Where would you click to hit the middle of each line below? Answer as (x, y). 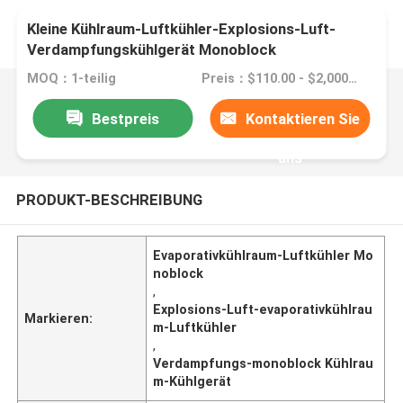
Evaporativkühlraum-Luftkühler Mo (264, 255)
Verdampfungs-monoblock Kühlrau (264, 363)
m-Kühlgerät (193, 381)
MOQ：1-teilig (72, 79)
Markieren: (59, 318)
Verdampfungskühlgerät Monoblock (152, 50)
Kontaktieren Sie (303, 118)
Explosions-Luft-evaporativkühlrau (263, 309)
